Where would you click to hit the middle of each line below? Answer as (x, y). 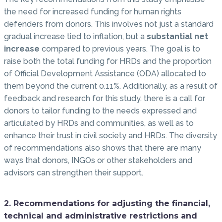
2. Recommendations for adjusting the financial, (107, 203)
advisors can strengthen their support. (74, 172)
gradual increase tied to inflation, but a (75, 36)
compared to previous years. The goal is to (120, 49)
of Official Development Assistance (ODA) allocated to (105, 73)
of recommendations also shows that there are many (103, 148)
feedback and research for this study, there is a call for (105, 98)
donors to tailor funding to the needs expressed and (100, 111)
